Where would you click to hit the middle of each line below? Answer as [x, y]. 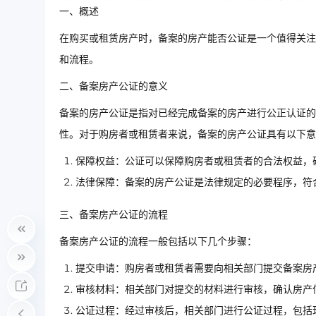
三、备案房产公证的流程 [114, 214]
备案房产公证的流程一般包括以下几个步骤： [158, 241]
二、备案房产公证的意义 [114, 86]
